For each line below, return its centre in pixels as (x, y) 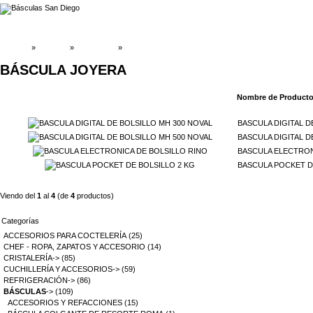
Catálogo (53, 48)
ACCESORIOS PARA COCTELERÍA (65, 236)
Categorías (20, 221)
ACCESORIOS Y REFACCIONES (65, 303)
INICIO (17, 48)
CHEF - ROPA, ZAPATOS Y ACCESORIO (74, 247)
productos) (94, 196)
